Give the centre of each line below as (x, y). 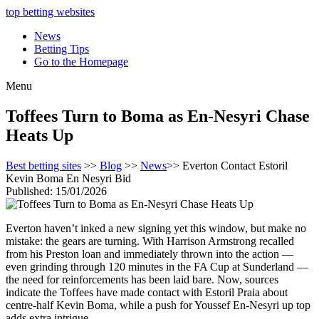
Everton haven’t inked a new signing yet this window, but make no (156, 228)
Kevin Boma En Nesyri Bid (68, 178)
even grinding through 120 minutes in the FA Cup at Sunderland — (157, 266)
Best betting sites (43, 165)
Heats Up (40, 135)
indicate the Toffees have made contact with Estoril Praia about (147, 292)
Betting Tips (62, 49)
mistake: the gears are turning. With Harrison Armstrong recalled (150, 241)
